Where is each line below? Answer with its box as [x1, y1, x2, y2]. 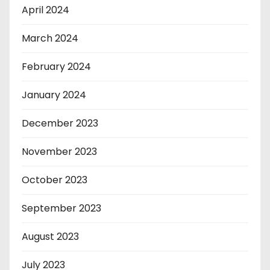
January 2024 [22, 88, 86, 102]
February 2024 [22, 60, 91, 74]
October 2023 [22, 173, 87, 187]
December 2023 [22, 116, 98, 131]
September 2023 [22, 201, 101, 216]
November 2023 [22, 145, 97, 159]
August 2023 [22, 230, 79, 244]
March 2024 [22, 31, 78, 46]
